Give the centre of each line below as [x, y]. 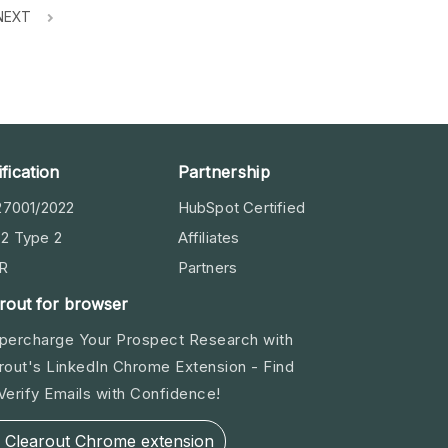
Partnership [223, 172]
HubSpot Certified [241, 208]
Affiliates [208, 238]
